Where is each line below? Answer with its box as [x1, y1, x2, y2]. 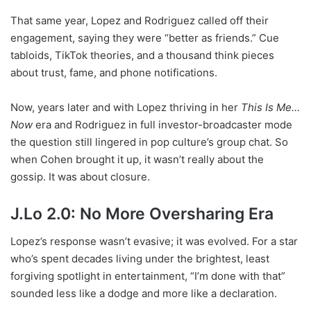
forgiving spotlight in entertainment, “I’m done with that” [10, 269, 285, 283]
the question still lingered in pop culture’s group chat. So [10, 135, 288, 149]
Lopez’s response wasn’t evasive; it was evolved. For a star [10, 235, 298, 249]
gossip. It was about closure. [10, 169, 150, 183]
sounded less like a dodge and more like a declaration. [10, 287, 277, 301]
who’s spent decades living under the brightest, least [10, 252, 269, 266]
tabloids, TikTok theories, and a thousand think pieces [10, 48, 274, 62]
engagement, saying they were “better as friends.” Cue [10, 31, 279, 44]
